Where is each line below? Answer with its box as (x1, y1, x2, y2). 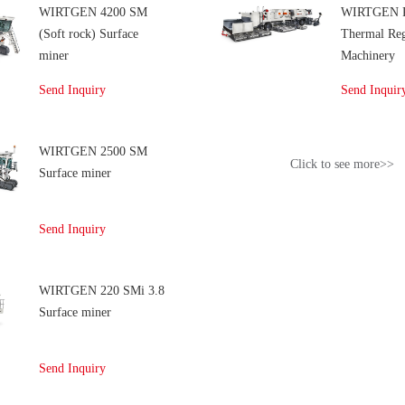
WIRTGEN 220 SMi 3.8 (38, 284, 165, 297)
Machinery (341, 49, 396, 62)
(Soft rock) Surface (38, 27, 138, 41)
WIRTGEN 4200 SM (38, 5, 147, 19)
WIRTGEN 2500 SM (38, 145, 147, 158)
